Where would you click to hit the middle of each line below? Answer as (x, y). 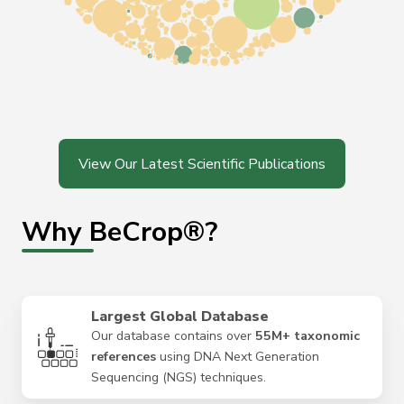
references (123, 356)
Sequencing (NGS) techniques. (178, 377)
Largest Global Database (179, 316)
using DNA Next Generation (237, 356)
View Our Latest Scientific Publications (202, 164)
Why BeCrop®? (119, 233)
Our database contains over (173, 335)
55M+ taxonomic (307, 335)
